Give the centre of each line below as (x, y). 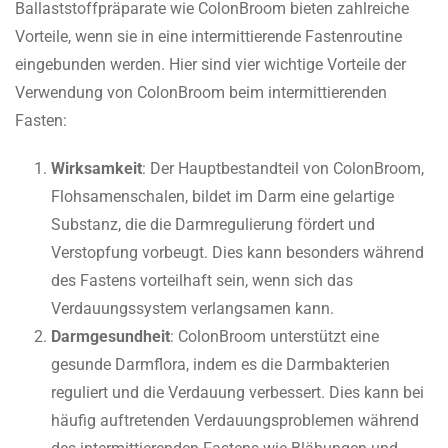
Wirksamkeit (96, 169)
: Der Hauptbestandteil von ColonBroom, (283, 169)
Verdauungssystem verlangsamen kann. (192, 309)
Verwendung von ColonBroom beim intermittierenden (201, 93)
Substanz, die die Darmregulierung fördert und (213, 225)
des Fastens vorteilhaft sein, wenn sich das (202, 281)
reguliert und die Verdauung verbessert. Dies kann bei (237, 393)
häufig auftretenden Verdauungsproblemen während (235, 421)
